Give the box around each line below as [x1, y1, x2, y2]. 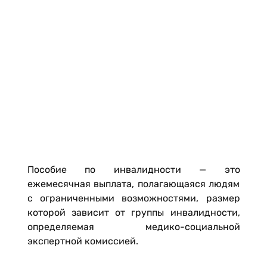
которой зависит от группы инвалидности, [27, 207, 240, 218]
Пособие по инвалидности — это [27, 164, 240, 175]
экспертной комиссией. [27, 235, 138, 247]
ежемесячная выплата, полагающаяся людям [27, 178, 240, 190]
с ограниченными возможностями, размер [27, 193, 240, 204]
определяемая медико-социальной [27, 221, 240, 232]
